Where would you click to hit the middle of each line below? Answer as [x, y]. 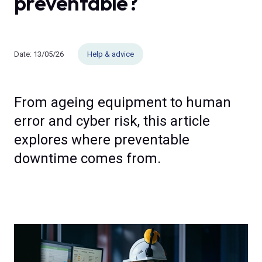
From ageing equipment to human [123, 102]
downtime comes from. [87, 158]
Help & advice [111, 54]
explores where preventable [102, 140]
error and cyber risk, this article [112, 121]
